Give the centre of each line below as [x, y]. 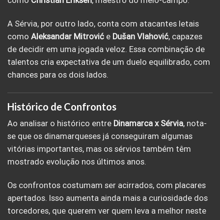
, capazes [185, 36]
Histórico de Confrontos [62, 106]
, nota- [195, 124]
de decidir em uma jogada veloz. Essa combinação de [106, 49]
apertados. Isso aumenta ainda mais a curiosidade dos [108, 198]
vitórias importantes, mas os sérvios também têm [99, 149]
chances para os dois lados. [58, 75]
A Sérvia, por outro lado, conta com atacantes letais [103, 24]
